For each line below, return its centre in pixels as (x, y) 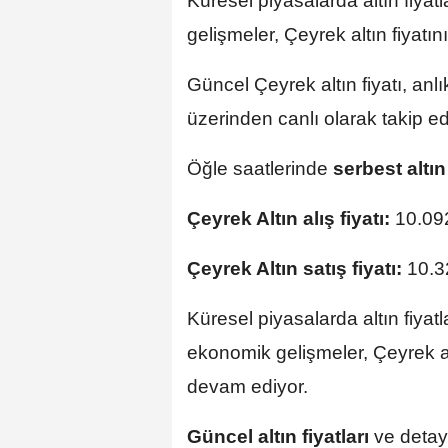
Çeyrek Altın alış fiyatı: (288, 219)
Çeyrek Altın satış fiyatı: (294, 269)
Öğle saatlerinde (260, 169)
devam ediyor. (247, 387)
